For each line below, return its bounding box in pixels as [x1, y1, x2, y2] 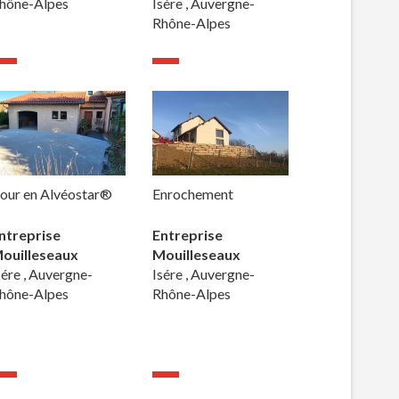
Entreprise [152, 226, 224, 244]
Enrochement [152, 185, 234, 203]
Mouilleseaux [152, 246, 241, 264]
